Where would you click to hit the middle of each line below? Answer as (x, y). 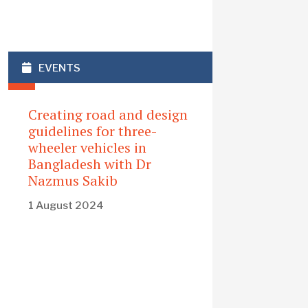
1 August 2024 (66, 206)
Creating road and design (108, 115)
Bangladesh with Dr (90, 164)
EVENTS (60, 67)
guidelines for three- (93, 131)
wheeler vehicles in (88, 148)
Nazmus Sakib (73, 181)
